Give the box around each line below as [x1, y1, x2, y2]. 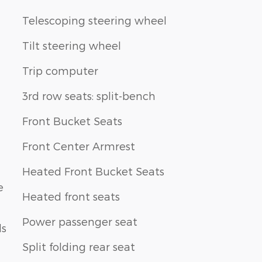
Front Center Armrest [22, 140, 135, 153]
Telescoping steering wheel [22, 14, 167, 27]
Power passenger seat [22, 215, 137, 228]
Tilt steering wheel [22, 39, 121, 52]
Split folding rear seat [22, 240, 135, 253]
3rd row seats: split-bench [22, 89, 156, 102]
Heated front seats [22, 190, 120, 203]
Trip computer [22, 64, 98, 77]
